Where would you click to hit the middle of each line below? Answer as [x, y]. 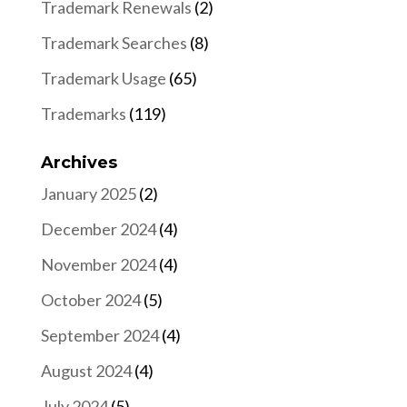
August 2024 [86, 371]
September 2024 [99, 336]
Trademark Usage [103, 79]
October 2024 [90, 300]
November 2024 [98, 265]
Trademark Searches [114, 43]
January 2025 [88, 194]
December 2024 [98, 229]
